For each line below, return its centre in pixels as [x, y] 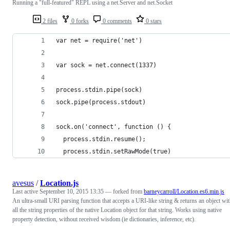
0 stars [153, 21]
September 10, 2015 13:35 [72, 191]
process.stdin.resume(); [101, 139]
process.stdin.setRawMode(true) [113, 151]
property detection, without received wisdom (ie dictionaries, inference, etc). [104, 219]
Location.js [59, 183]
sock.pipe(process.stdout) [101, 102]
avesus [23, 183]
